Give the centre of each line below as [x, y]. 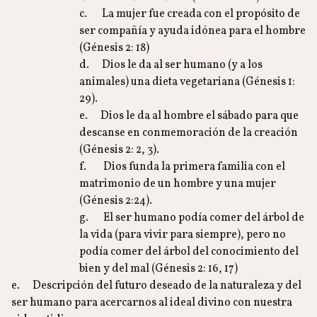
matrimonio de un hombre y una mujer [178, 184]
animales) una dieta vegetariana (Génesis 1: [187, 82]
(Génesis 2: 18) [114, 48]
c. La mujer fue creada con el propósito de [190, 14]
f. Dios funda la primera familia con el [182, 167]
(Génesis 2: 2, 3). [119, 150]
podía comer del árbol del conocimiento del [189, 252]
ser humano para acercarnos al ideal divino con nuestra [152, 303]
